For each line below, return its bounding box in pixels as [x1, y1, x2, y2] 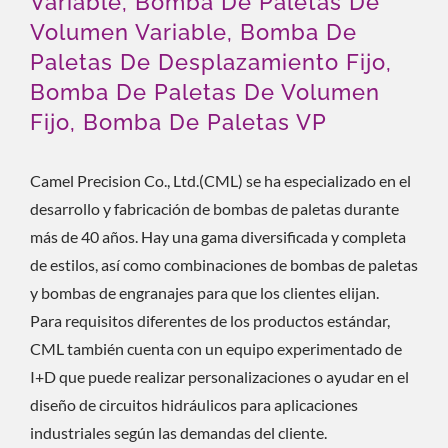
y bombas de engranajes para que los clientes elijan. [30, 283, 379, 302]
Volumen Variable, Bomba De [30, 19, 357, 45]
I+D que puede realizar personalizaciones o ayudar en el [30, 367, 409, 386]
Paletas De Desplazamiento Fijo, [30, 49, 392, 75]
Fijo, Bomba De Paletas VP [30, 109, 327, 135]
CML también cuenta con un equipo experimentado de [30, 339, 402, 358]
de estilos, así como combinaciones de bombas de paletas [30, 255, 418, 274]
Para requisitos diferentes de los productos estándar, [30, 311, 390, 330]
